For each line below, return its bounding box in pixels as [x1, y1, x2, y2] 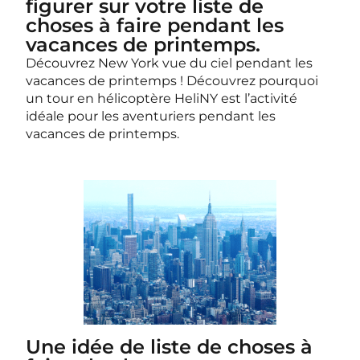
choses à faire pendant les [26, 14, 284, 37]
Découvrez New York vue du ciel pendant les [26, 55, 313, 71]
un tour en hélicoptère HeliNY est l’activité [26, 91, 297, 106]
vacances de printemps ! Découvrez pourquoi [26, 73, 318, 88]
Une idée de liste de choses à [26, 335, 313, 358]
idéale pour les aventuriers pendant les [26, 108, 276, 124]
